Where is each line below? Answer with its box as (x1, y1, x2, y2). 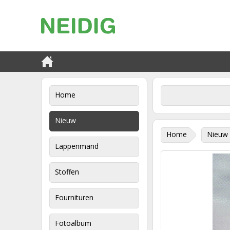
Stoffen (55, 167, 79, 177)
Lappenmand (55, 141, 99, 151)
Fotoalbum (55, 218, 91, 228)
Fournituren (55, 193, 93, 202)
